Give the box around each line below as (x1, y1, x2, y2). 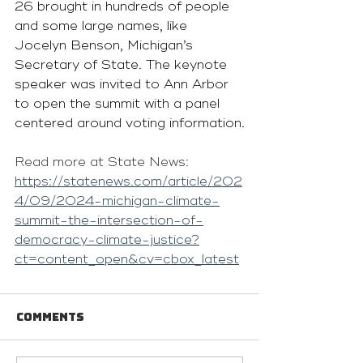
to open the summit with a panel (15, 96, 224, 112)
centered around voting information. (15, 115, 245, 131)
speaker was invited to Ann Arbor (15, 76, 233, 92)
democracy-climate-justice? (15, 232, 199, 248)
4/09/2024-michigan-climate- (15, 193, 220, 209)
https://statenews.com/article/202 (15, 173, 242, 190)
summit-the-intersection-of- (15, 212, 203, 228)
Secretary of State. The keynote (15, 57, 231, 73)
